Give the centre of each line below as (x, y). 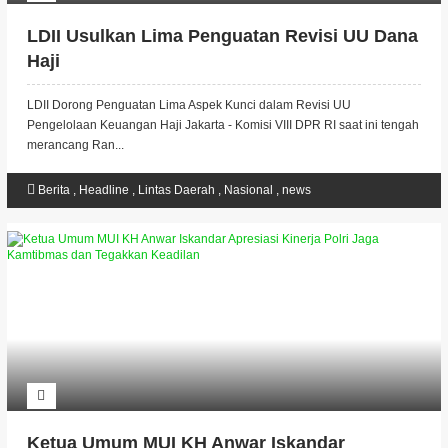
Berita (55, 190)
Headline (105, 190)
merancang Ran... (75, 145)
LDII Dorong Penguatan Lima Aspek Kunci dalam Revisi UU (188, 105)
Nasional (249, 190)
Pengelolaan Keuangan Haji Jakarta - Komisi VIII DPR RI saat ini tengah (222, 125)
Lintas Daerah (177, 190)
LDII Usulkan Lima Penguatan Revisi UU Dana (222, 36)
